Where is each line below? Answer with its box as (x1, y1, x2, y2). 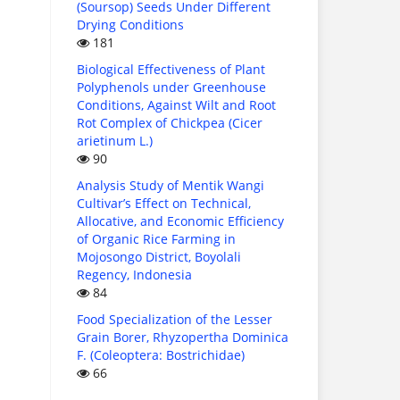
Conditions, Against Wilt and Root (77, 96, 276, 114)
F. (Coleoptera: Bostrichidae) (77, 346, 245, 364)
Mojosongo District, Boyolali (77, 248, 241, 266)
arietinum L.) (77, 132, 153, 150)
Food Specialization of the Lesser (77, 311, 272, 329)
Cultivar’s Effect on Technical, (77, 195, 251, 212)
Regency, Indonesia (77, 266, 192, 284)
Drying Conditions (77, 16, 184, 34)
